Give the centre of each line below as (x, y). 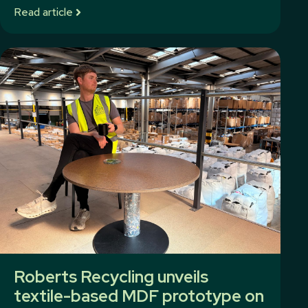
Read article (43, 12)
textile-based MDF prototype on (139, 296)
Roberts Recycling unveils (111, 277)
